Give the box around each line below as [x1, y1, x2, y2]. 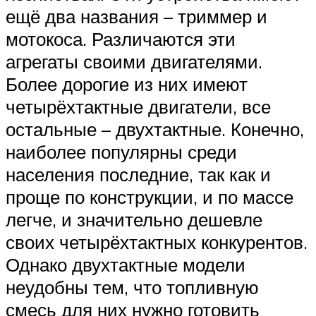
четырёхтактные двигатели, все [6, 95, 271, 119]
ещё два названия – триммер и [6, 5, 267, 28]
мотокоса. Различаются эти [6, 28, 236, 51]
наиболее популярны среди [6, 140, 237, 164]
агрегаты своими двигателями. [6, 50, 262, 73]
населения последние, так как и [6, 163, 271, 186]
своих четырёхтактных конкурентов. [6, 231, 308, 254]
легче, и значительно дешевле [6, 208, 262, 231]
